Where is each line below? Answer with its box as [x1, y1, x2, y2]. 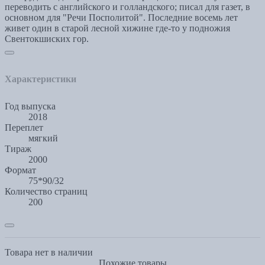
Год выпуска [5, 101, 56, 112]
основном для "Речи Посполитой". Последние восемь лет [5, 12, 238, 23]
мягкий [28, 133, 58, 144]
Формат [5, 165, 36, 176]
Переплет [5, 122, 43, 133]
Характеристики [5, 74, 76, 85]
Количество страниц [5, 186, 88, 197]
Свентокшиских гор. [5, 34, 89, 44]
